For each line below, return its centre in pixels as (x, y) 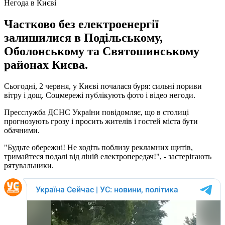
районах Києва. (46, 65)
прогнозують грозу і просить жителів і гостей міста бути (101, 121)
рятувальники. (29, 165)
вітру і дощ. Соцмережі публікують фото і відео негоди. (100, 95)
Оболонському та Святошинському (102, 51)
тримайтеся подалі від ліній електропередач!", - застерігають (108, 156)
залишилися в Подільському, (83, 37)
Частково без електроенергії (81, 24)
